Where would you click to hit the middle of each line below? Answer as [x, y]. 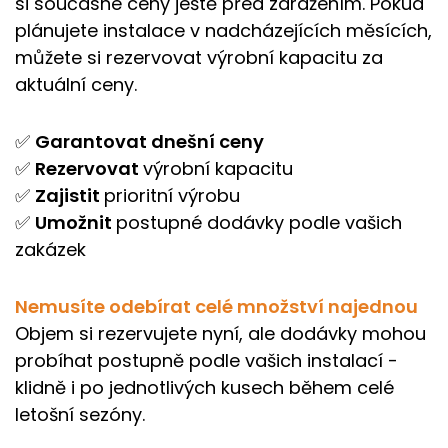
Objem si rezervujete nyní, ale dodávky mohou [220, 333]
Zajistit [69, 195]
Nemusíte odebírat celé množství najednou [216, 306]
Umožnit [75, 222]
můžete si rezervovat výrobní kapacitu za [199, 57]
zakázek [50, 249]
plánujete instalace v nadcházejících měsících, [223, 30]
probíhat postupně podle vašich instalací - [206, 360]
